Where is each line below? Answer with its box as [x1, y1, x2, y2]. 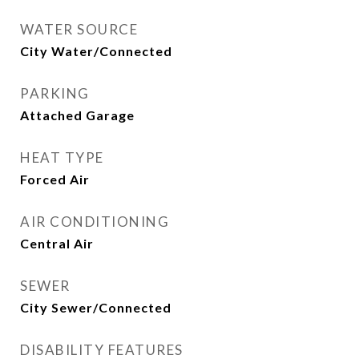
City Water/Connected [20, 43, 172, 58]
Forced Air [20, 171, 90, 187]
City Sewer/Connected [20, 300, 171, 315]
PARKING [20, 85, 90, 102]
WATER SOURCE [20, 21, 138, 38]
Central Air [20, 236, 94, 251]
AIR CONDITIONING [20, 213, 169, 230]
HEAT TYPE [20, 149, 104, 166]
